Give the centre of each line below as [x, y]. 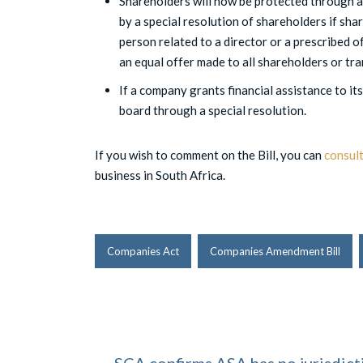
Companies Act [143, 251]
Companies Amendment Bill [275, 251]
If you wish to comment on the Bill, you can [209, 155]
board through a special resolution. [213, 110]
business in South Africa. [160, 175]
